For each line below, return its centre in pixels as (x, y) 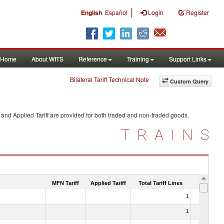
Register (197, 12)
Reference (93, 59)
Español (116, 12)
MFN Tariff (65, 183)
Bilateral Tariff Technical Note (109, 79)
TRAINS (169, 135)
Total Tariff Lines (160, 183)
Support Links (188, 59)
